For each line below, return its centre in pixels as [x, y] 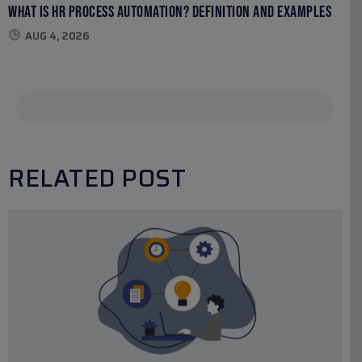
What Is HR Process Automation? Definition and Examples [170, 12]
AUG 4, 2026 [57, 36]
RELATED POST [97, 178]
